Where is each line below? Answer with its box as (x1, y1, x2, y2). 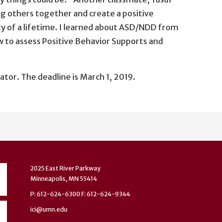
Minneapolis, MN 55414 (30, 175, 97, 182)
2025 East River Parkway (30, 165, 101, 172)
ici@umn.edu (30, 206, 67, 213)
